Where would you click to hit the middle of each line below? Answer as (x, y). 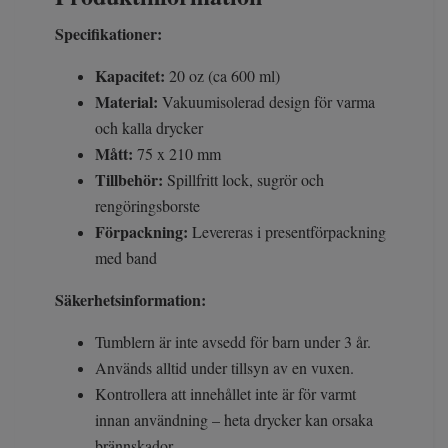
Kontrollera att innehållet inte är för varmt (225, 394)
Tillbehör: (129, 180)
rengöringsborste (147, 206)
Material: (126, 102)
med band (126, 258)
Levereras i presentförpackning (287, 232)
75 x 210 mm (177, 154)
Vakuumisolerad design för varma (266, 102)
